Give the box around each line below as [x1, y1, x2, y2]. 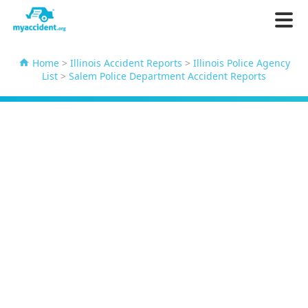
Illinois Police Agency [192, 56, 290, 69]
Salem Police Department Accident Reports [69, 69, 266, 83]
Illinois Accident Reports [69, 56, 182, 69]
